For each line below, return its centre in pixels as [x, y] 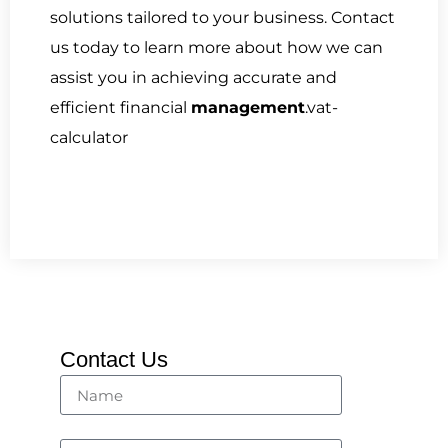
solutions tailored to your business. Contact [222, 17]
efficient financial [120, 107]
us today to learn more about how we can [216, 47]
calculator [89, 137]
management [248, 107]
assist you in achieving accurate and [193, 77]
